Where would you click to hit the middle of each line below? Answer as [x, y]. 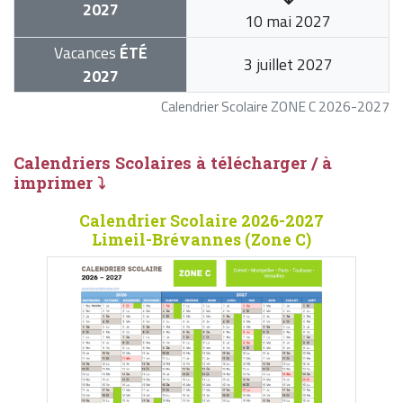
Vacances [85, 53]
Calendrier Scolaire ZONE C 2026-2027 [275, 107]
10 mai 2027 [288, 22]
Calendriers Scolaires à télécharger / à [173, 163]
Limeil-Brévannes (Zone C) [201, 240]
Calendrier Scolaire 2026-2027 [201, 221]
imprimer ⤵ [59, 183]
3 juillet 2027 [288, 65]
